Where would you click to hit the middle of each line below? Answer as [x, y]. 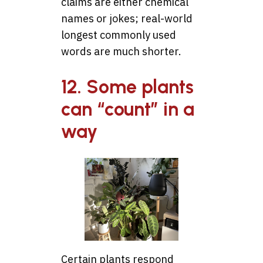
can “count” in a [128, 109]
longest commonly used [119, 35]
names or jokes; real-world [127, 19]
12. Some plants [127, 87]
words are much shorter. [121, 52]
